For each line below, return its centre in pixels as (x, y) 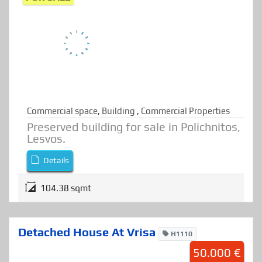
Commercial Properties (185, 142)
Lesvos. (46, 169)
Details (56, 191)
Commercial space (62, 142)
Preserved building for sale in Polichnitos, (134, 157)
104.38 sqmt (66, 219)
